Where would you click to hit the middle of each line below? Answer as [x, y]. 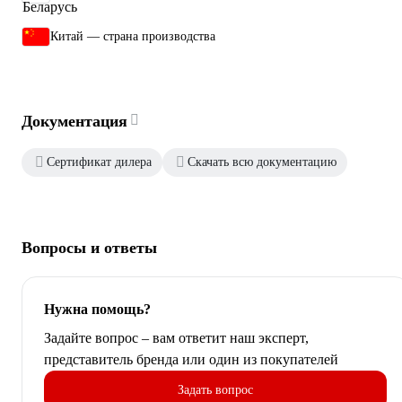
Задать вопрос [215, 389]
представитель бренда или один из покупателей [191, 359]
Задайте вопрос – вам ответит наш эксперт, [176, 337]
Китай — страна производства [133, 36]
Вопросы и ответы [89, 247]
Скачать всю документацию [262, 162]
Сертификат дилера [99, 162]
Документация [74, 121]
